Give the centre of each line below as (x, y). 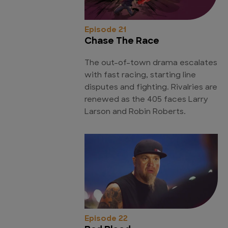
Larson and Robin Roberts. (135, 112)
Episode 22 (106, 219)
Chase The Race (122, 41)
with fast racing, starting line (140, 75)
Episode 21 (105, 30)
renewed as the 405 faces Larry (146, 100)
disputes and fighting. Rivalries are (151, 88)
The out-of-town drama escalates (151, 63)
